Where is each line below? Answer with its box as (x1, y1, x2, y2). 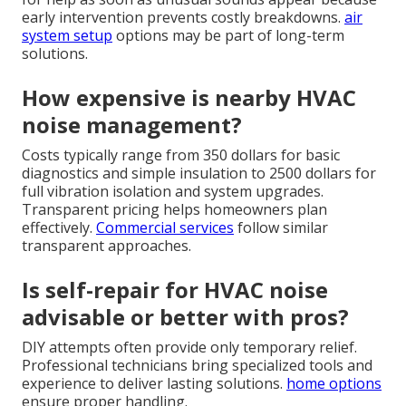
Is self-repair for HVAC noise (22, 275, 328, 305)
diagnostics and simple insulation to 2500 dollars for (22, 163, 376, 184)
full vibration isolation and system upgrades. (22, 181, 324, 202)
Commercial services (96, 217, 234, 238)
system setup (22, 25, 112, 46)
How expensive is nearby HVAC (22, 82, 356, 113)
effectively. (22, 217, 96, 238)
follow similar (234, 217, 328, 238)
